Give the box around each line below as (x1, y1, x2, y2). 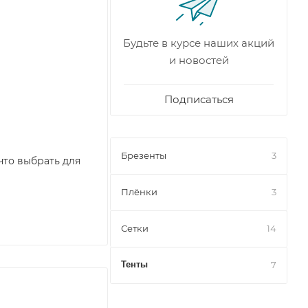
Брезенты (121, 150, 166, 161)
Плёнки (121, 186, 157, 197)
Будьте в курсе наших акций (123, 36, 274, 49)
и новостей (168, 54, 229, 67)
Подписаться (164, 93, 234, 106)
